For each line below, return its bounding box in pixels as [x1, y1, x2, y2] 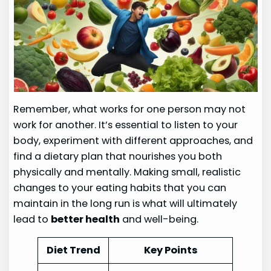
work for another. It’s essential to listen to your [13, 117, 238, 132]
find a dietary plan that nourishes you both [13, 149, 223, 163]
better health [51, 212, 120, 226]
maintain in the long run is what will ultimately [13, 196, 238, 211]
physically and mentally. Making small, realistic [13, 165, 241, 179]
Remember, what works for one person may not [13, 102, 246, 116]
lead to [13, 212, 51, 226]
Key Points [143, 243, 198, 257]
